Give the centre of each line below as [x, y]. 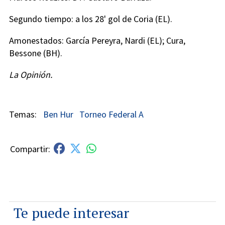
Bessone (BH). [36, 53]
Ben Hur [58, 115]
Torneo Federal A [112, 115]
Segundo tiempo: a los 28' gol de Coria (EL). [91, 19]
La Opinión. [31, 75]
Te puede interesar [71, 212]
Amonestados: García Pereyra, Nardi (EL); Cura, [97, 41]
